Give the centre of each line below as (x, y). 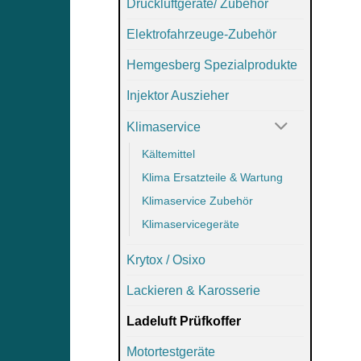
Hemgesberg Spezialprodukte (212, 65)
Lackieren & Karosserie (193, 290)
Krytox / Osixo (166, 259)
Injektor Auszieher (178, 96)
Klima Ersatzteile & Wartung (212, 177)
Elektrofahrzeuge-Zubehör (201, 35)
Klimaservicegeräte (191, 224)
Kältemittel (168, 154)
